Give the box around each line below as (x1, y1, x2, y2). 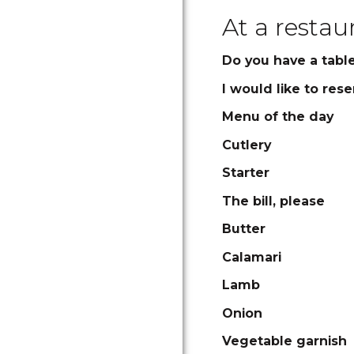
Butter (222, 221, 265, 236)
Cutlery (222, 137, 271, 153)
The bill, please (222, 193, 325, 209)
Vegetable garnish (222, 333, 347, 348)
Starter (222, 165, 269, 180)
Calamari (222, 249, 281, 265)
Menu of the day (222, 109, 333, 124)
